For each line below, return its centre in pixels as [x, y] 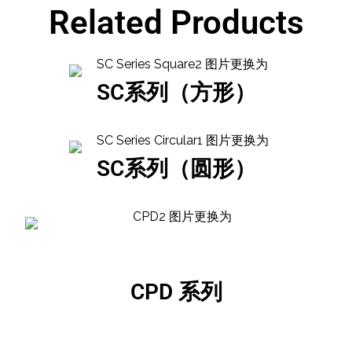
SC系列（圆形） [176, 169]
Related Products [176, 23]
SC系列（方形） [176, 93]
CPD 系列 [176, 292]
